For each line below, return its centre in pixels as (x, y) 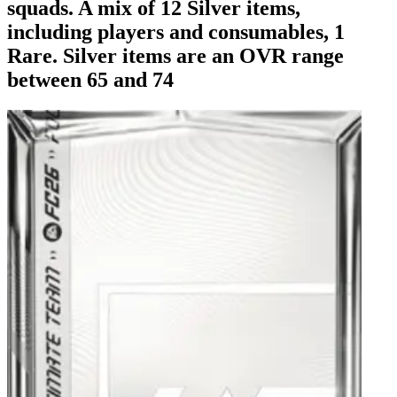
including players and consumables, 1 (176, 31)
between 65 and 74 (90, 79)
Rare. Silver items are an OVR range (175, 55)
